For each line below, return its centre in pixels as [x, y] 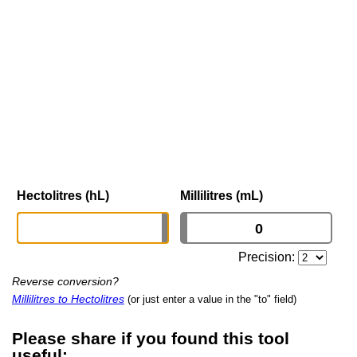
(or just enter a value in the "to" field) [212, 300]
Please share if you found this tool [151, 338]
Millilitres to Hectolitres [68, 299]
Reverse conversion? [65, 282]
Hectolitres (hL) [63, 196]
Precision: [269, 257]
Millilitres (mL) [222, 196]
